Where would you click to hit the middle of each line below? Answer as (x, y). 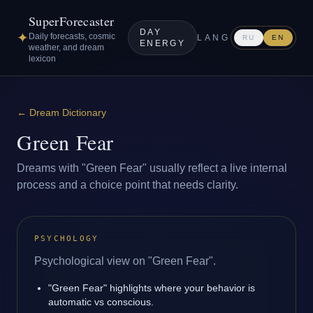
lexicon (42, 59)
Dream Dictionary (68, 112)
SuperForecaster (72, 21)
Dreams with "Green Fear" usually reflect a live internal (152, 168)
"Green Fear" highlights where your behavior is (152, 288)
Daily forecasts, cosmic (72, 36)
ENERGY (162, 43)
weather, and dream (66, 48)
